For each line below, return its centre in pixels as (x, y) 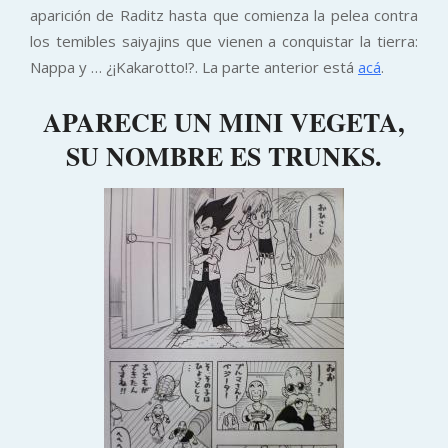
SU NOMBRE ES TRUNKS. (224, 155)
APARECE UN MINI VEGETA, (224, 121)
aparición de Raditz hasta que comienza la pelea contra (224, 14)
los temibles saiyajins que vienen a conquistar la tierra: (224, 40)
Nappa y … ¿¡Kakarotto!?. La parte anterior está (194, 66)
